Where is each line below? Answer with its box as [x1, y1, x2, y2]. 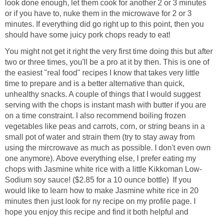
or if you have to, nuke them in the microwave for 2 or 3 [5, 9, 192, 18]
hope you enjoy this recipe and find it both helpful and [5, 207, 188, 216]
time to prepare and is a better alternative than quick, [5, 79, 184, 88]
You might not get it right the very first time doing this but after [5, 47, 213, 55]
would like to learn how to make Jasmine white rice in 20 [5, 186, 199, 195]
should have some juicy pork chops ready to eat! [5, 30, 170, 39]
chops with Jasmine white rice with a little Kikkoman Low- [5, 164, 202, 173]
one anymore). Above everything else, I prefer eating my [5, 154, 196, 163]
